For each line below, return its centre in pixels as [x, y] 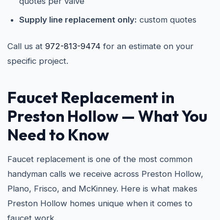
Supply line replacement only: [78, 20]
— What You [163, 116]
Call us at [26, 46]
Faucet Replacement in [91, 97]
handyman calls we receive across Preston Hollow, [105, 174]
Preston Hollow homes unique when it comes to [100, 203]
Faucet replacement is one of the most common [100, 159]
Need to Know [58, 135]
